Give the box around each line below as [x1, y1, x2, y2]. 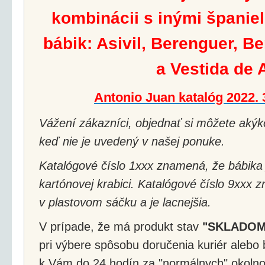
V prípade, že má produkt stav [39, 219, 202, 233]
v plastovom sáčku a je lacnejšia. [39, 195, 211, 209]
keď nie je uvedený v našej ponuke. [39, 134, 225, 148]
